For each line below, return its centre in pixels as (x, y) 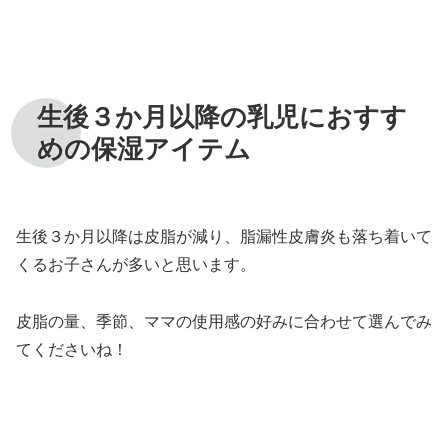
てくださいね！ (72, 349)
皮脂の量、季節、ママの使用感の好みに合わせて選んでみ (224, 321)
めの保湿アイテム (143, 149)
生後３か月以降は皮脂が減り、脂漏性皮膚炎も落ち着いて (224, 237)
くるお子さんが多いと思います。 (136, 265)
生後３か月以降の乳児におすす (221, 117)
